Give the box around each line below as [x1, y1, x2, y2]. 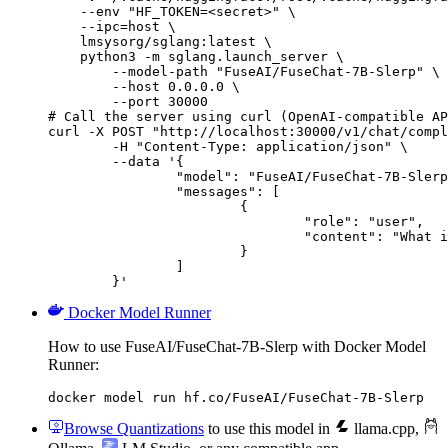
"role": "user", [48, 213, 304, 229]
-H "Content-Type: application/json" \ [48, 138, 112, 154]
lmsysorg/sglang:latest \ [48, 33, 272, 49]
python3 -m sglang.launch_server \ [48, 48, 344, 64]
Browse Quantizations [64, 419, 204, 437]
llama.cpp [350, 419, 415, 437]
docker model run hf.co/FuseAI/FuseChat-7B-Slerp [48, 389, 424, 405]
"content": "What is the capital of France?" [48, 228, 304, 244]
